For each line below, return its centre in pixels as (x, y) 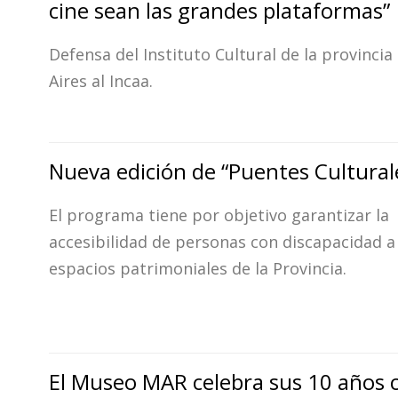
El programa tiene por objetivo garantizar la (219, 215)
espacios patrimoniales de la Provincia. (198, 268)
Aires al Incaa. (101, 81)
